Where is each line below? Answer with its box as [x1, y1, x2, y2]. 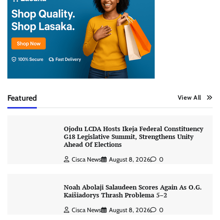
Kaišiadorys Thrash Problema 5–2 [63, 191, 167, 200]
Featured [7, 93, 37, 103]
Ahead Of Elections [63, 140, 124, 149]
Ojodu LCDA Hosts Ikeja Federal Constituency [63, 125, 203, 134]
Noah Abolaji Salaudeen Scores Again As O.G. [63, 183, 202, 192]
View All [177, 94, 201, 102]
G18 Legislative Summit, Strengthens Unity [63, 133, 193, 141]
